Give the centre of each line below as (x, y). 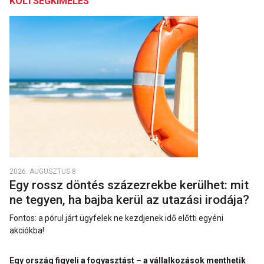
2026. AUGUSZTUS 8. (44, 171)
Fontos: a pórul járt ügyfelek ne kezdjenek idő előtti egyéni (116, 218)
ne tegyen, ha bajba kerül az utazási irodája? (131, 199)
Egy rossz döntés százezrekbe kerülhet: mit (129, 185)
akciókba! (27, 230)
